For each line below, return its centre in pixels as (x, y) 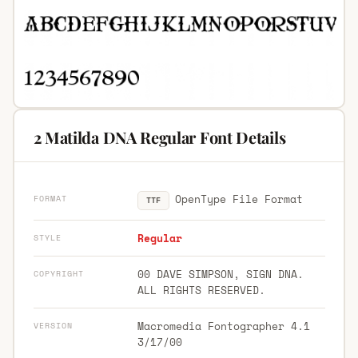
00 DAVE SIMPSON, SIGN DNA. (220, 274)
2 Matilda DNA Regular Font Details (159, 137)
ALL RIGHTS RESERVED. (201, 290)
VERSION (53, 325)
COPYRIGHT (58, 273)
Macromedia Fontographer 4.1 (223, 326)
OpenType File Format (236, 199)
